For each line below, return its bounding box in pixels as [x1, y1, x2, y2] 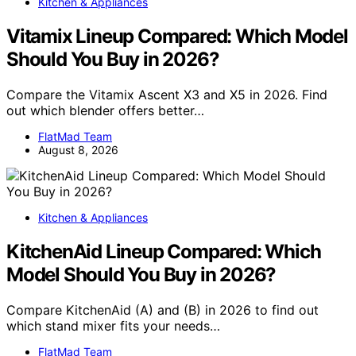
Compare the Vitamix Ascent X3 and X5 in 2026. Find [6, 87, 327, 103]
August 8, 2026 [38, 143, 118, 157]
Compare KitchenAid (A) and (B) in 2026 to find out [6, 301, 319, 318]
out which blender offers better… [6, 103, 204, 119]
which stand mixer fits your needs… [6, 317, 220, 334]
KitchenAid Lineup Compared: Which [6, 240, 321, 264]
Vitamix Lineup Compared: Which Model [6, 25, 348, 48]
